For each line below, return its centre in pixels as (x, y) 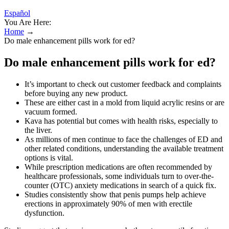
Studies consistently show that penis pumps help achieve (115, 194)
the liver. (38, 130)
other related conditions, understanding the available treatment (124, 148)
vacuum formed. (51, 111)
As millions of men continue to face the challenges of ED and (123, 139)
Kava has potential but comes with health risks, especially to (121, 121)
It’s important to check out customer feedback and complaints (123, 84)
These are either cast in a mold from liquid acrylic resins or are (124, 102)
